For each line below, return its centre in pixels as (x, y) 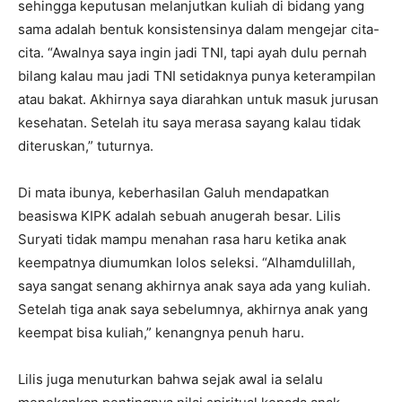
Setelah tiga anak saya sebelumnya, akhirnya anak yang (193, 309)
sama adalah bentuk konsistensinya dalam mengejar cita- (199, 29)
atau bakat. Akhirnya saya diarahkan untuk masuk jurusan (198, 99)
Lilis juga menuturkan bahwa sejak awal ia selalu (170, 379)
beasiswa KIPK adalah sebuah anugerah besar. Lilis (179, 216)
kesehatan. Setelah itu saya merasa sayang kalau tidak (189, 122)
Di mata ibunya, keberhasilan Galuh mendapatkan (174, 192)
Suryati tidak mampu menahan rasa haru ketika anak (182, 239)
